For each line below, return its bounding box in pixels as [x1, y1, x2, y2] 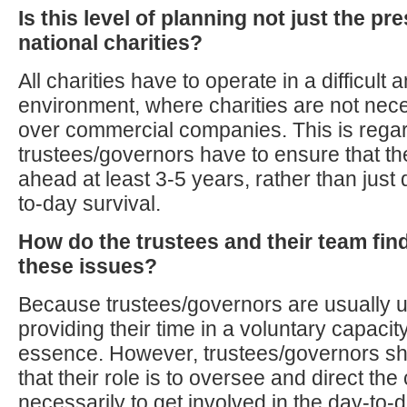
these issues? [18, 254, 157, 278]
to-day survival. [18, 192, 161, 215]
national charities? [18, 31, 203, 55]
